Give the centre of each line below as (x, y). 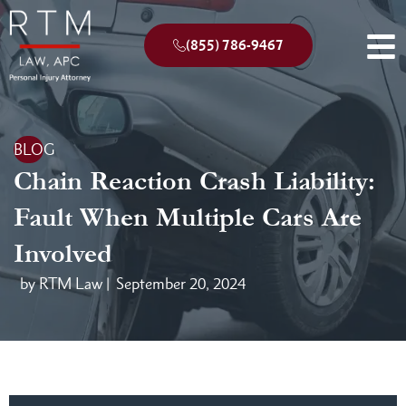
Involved (63, 254)
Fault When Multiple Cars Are (188, 217)
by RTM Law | (65, 284)
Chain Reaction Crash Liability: (194, 181)
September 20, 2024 (181, 284)
